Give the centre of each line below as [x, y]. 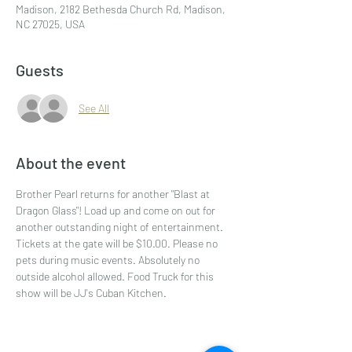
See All [94, 108]
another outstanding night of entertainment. [121, 226]
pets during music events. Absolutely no [109, 259]
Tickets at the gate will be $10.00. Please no [118, 243]
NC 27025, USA [50, 24]
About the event [71, 162]
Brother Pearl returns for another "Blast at [114, 193]
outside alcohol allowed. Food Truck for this [116, 276]
